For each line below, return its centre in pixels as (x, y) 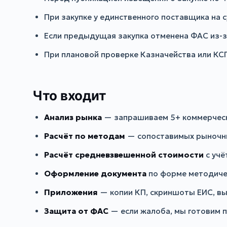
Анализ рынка (73, 118)
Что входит (69, 95)
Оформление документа (96, 173)
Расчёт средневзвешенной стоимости (124, 155)
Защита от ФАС (77, 211)
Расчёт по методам (85, 136)
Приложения (71, 192)
